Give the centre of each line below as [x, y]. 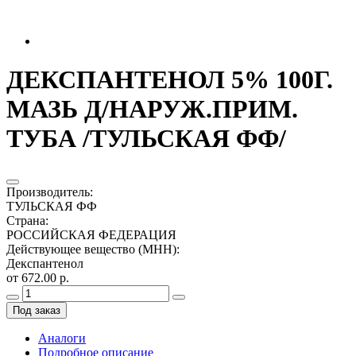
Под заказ [37, 310]
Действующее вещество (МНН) [91, 249]
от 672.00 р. [38, 277]
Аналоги [62, 338]
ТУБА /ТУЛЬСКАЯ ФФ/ [146, 139]
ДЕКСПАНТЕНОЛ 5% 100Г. [170, 80]
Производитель [48, 192]
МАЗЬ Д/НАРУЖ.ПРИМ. [152, 109]
